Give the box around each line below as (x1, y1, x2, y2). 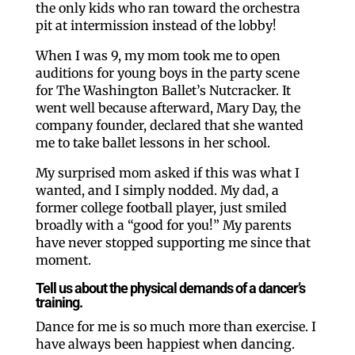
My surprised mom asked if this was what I (35, 164, 300, 181)
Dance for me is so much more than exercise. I (35, 318, 316, 334)
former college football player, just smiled (35, 199, 287, 216)
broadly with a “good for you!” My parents (35, 216, 292, 233)
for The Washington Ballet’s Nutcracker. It (35, 82, 291, 98)
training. (35, 293, 82, 311)
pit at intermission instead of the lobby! (35, 17, 277, 33)
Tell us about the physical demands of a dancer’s (35, 279, 305, 296)
